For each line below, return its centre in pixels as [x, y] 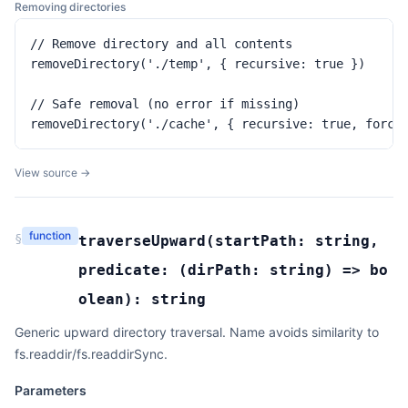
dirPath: [229, 270]
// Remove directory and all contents [161, 44]
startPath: [265, 241]
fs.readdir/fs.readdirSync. [91, 354]
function [50, 235]
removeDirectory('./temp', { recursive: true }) [198, 64]
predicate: [128, 270]
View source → [52, 173]
